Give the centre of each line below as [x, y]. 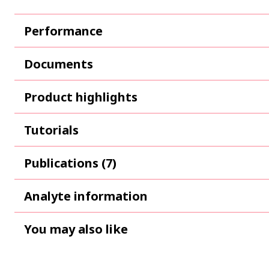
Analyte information [86, 196]
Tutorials [51, 130]
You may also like [76, 229]
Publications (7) [70, 163]
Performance [63, 31]
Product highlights [81, 97]
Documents [59, 64]
